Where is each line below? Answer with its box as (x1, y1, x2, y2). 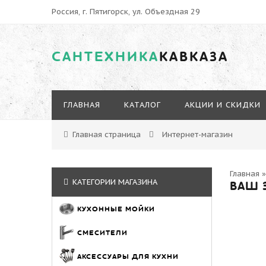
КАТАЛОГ (124, 100, 161, 110)
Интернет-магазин (160, 129, 233, 140)
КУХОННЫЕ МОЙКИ (77, 204, 160, 214)
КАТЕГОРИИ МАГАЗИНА (70, 177, 157, 187)
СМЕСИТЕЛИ (77, 228, 132, 237)
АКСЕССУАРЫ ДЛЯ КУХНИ (77, 252, 179, 261)
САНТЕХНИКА (52, 47, 159, 66)
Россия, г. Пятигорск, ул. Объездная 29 (52, 7, 200, 17)
